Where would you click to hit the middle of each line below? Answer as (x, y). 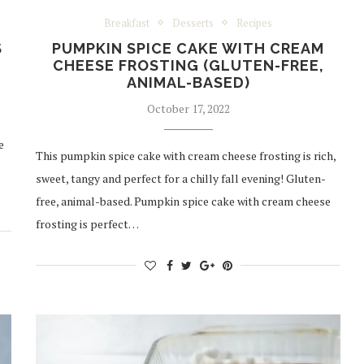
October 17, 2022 (188, 108)
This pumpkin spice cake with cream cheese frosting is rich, (186, 155)
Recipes (255, 22)
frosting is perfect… (88, 223)
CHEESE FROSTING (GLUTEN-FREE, (188, 65)
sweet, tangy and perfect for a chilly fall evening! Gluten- (181, 178)
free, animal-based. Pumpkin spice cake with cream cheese (184, 201)
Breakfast (127, 22)
